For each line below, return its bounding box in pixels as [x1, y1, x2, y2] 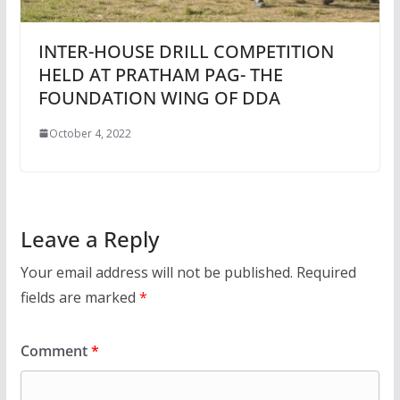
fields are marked [20, 287, 139, 307]
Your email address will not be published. [20, 262, 293, 282]
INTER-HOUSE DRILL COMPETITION [37, 38, 334, 63]
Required [296, 262, 356, 282]
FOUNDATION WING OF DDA [37, 85, 280, 110]
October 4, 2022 [48, 125, 131, 141]
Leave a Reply [20, 223, 159, 254]
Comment [20, 340, 91, 361]
